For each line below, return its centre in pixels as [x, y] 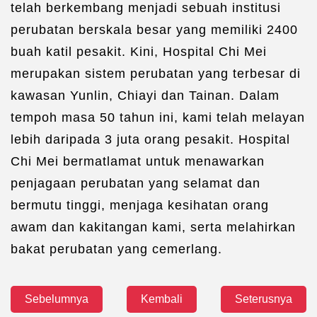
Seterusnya [264, 299]
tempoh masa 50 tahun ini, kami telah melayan [158, 117]
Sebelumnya [57, 299]
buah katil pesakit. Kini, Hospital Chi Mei [139, 51]
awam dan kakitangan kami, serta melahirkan [153, 227]
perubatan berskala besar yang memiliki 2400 [154, 29]
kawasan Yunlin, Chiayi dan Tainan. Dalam [145, 95]
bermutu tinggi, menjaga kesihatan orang [140, 205]
